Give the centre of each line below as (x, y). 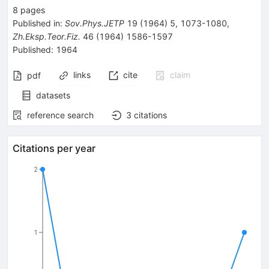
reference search (60, 115)
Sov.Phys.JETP (95, 23)
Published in (36, 23)
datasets (53, 95)
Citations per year (54, 148)
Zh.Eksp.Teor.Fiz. (47, 36)
